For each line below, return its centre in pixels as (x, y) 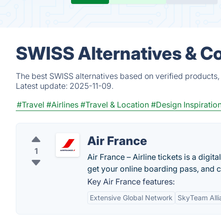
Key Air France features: (131, 182)
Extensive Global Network (131, 198)
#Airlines (62, 105)
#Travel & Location (115, 105)
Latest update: (43, 86)
